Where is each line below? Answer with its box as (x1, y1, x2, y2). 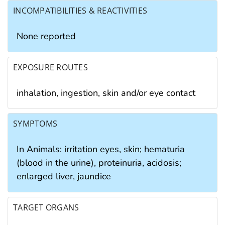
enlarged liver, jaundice (17, 170, 111, 183)
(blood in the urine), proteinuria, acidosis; (17, 157, 181, 169)
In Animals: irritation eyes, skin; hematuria (17, 143, 185, 156)
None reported (17, 30, 76, 43)
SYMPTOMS (13, 118, 58, 130)
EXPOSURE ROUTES (13, 61, 88, 73)
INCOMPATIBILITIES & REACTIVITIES (13, 5, 148, 17)
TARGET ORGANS (13, 201, 79, 213)
